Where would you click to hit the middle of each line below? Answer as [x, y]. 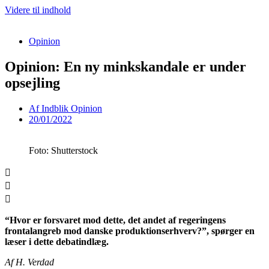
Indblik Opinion [71, 108]
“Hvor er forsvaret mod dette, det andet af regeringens [115, 220]
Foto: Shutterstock [63, 150]
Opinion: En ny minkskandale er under [125, 66]
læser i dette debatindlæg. [57, 241]
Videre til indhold [38, 10]
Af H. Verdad [29, 262]
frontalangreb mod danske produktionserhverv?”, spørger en [130, 231]
